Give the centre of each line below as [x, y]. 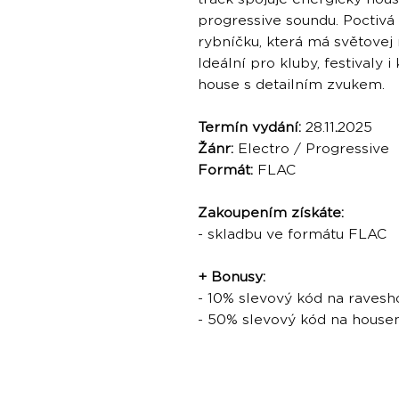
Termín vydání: [249, 128]
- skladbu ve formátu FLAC [292, 235]
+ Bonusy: [232, 277]
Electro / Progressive [311, 149]
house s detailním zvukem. [291, 85]
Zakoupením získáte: [271, 213]
